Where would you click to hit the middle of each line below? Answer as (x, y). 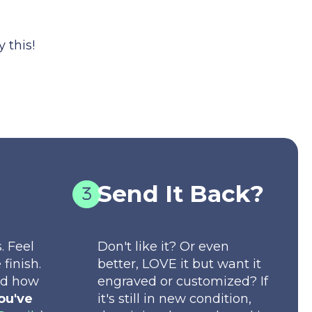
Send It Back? (180, 193)
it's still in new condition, (174, 298)
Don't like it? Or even (163, 246)
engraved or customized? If (182, 281)
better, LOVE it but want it (179, 263)
